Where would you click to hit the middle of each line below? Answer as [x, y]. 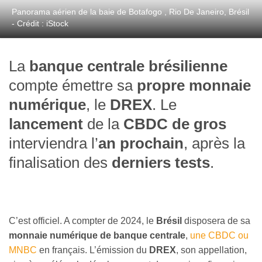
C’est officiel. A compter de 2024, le [82, 221]
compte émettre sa [73, 86]
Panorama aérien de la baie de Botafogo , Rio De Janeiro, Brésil [130, 12]
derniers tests [161, 163]
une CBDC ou [219, 236]
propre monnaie [194, 86]
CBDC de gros [175, 124]
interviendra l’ [54, 144]
